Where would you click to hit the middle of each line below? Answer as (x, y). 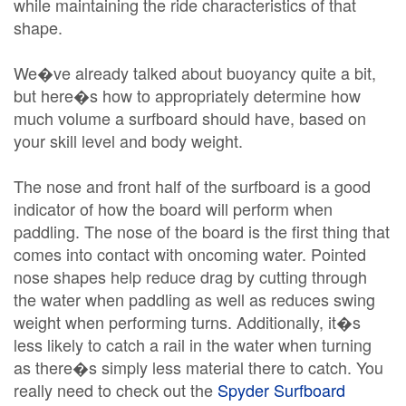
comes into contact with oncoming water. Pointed (190, 254)
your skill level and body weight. (128, 140)
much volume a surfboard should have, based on (190, 118)
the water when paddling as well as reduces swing (194, 299)
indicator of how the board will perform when (173, 208)
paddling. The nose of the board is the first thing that (202, 231)
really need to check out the (116, 390)
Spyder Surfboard (281, 390)
